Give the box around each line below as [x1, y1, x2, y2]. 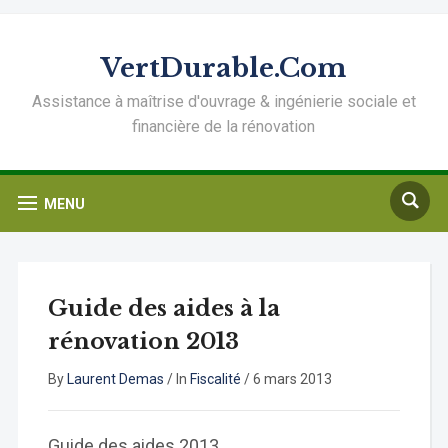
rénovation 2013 [47, 328, 239, 355]
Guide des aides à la [47, 295, 280, 322]
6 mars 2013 [252, 371, 332, 387]
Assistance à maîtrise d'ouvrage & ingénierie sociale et [31, 92, 416, 111]
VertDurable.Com [101, 52, 347, 84]
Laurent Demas [66, 371, 164, 387]
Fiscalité [189, 371, 241, 387]
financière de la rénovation [132, 117, 316, 136]
